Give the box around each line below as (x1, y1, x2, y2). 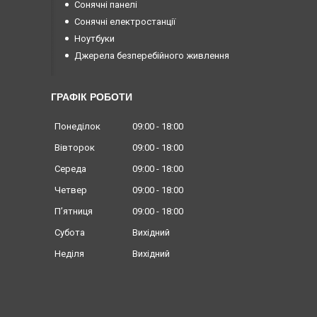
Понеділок (54, 121, 100, 132)
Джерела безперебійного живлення (74, 50, 229, 62)
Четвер (54, 185, 87, 196)
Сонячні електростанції (74, 16, 175, 28)
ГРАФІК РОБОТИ (51, 91, 132, 103)
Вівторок (54, 142, 95, 154)
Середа (54, 163, 86, 175)
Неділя (54, 248, 84, 260)
